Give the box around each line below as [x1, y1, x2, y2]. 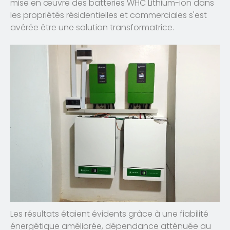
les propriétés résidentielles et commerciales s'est [10, 9, 207, 22]
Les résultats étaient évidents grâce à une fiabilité [10, 207, 208, 220]
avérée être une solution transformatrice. [10, 22, 174, 34]
